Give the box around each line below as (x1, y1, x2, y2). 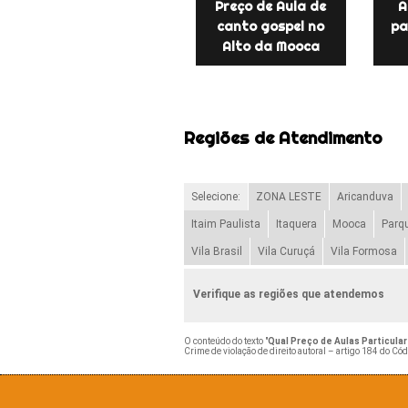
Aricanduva (336, 189, 393, 203)
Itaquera (275, 217, 317, 230)
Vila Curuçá (257, 244, 315, 258)
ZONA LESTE (255, 189, 321, 203)
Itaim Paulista (190, 217, 260, 230)
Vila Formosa (330, 244, 397, 258)
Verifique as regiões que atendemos (192, 287, 384, 301)
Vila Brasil (190, 244, 242, 258)
